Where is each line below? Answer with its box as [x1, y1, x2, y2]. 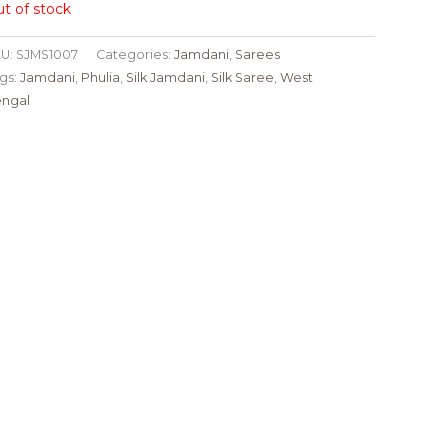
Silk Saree [210, 70, 274, 86]
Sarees [234, 47, 280, 63]
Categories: [95, 47, 174, 63]
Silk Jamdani [125, 70, 205, 86]
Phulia [80, 70, 120, 86]
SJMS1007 [15, 47, 78, 63]
